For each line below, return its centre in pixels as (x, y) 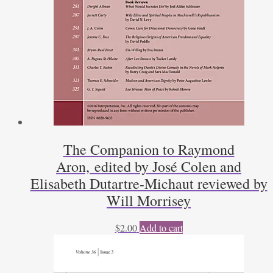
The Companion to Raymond (149, 150)
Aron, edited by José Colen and (149, 167)
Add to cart (161, 228)
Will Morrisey (149, 201)
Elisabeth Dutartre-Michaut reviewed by (149, 184)
